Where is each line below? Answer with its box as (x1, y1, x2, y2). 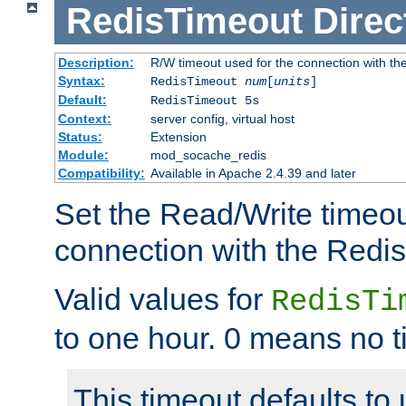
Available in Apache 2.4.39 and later (150, 166, 356, 181)
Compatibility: (57, 166, 145, 181)
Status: (57, 130, 102, 145)
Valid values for (54, 282, 271, 317)
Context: (57, 111, 111, 127)
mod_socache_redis (150, 148, 266, 163)
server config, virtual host (150, 111, 295, 127)
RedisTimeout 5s (150, 93, 259, 109)
